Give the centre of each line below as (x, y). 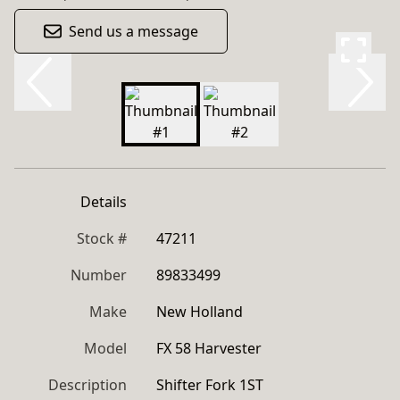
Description (87, 385)
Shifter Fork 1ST (210, 385)
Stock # (102, 238)
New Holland (200, 312)
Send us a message (133, 31)
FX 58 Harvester (209, 348)
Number (99, 275)
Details (104, 202)
